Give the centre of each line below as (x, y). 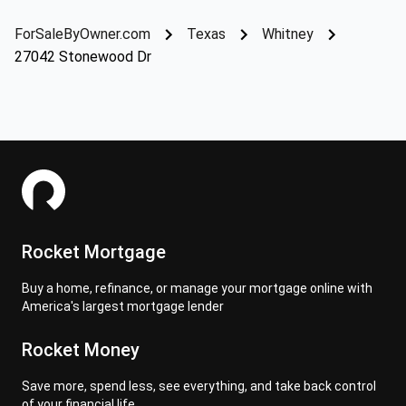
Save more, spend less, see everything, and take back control (199, 386)
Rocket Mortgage (94, 252)
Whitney (288, 34)
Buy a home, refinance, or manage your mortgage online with (197, 288)
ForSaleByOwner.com (82, 34)
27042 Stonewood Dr (83, 57)
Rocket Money (81, 350)
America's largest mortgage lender (123, 306)
